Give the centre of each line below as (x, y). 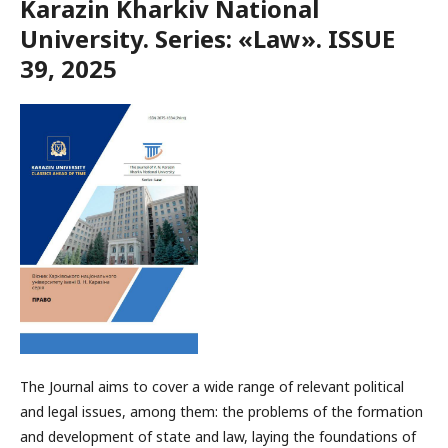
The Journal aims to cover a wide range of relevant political (212, 386)
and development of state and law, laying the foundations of (218, 436)
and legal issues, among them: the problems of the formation (221, 411)
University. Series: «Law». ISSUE (207, 38)
